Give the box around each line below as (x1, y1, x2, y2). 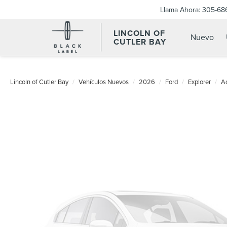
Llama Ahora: (160, 4, 200, 15)
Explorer (188, 77, 211, 86)
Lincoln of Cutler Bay (10, 77, 68, 86)
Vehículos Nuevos (79, 77, 129, 86)
